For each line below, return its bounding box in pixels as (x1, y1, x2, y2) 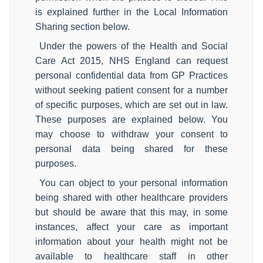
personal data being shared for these (35, 144, 228, 154)
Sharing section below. (35, 22, 130, 32)
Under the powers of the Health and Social (35, 41, 228, 51)
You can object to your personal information (35, 178, 228, 188)
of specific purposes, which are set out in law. (35, 100, 228, 110)
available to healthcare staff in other (35, 251, 228, 261)
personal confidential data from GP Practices (35, 70, 228, 80)
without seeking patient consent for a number (35, 85, 228, 95)
